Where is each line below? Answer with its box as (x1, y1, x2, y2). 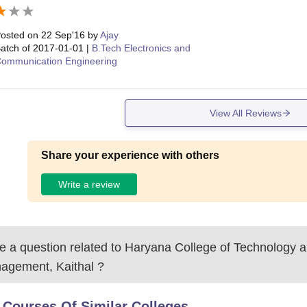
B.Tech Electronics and (91, 42, 191, 54)
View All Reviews (209, 107, 282, 119)
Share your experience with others (41, 149, 220, 162)
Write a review (58, 178, 121, 190)
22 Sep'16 (40, 29, 85, 41)
